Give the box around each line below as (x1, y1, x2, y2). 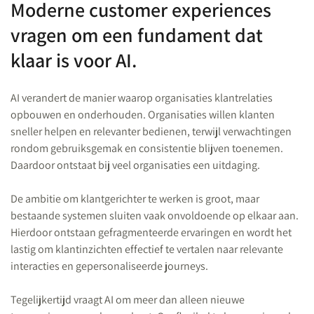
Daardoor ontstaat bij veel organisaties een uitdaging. (11, 158, 260, 172)
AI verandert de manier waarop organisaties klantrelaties (11, 90, 273, 105)
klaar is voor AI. (11, 47, 137, 73)
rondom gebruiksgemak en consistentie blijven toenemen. (11, 141, 283, 156)
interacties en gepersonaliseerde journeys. (11, 259, 208, 273)
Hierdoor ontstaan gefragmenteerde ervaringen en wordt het (11, 225, 292, 240)
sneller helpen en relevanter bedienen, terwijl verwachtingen (11, 124, 292, 139)
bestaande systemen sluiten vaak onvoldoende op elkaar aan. (11, 208, 299, 223)
